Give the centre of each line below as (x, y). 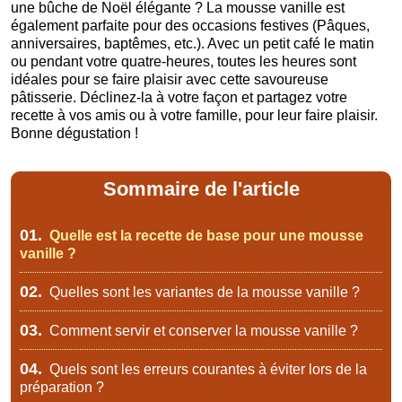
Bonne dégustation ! (74, 133)
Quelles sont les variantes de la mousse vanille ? (202, 292)
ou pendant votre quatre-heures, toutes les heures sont (184, 61)
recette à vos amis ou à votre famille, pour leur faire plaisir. (194, 115)
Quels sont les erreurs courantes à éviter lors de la (206, 369)
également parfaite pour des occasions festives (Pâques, (190, 25)
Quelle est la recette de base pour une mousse (204, 235)
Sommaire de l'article (201, 188)
